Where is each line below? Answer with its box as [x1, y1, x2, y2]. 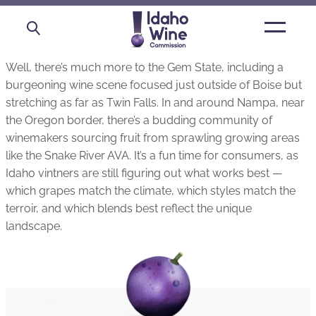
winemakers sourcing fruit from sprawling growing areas [6, 131, 300, 145]
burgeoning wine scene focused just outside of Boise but [6, 78, 302, 92]
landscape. [6, 219, 62, 233]
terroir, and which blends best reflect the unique [6, 202, 252, 215]
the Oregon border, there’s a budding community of [6, 114, 272, 127]
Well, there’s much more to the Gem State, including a [6, 61, 284, 74]
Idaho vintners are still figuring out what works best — [6, 166, 282, 180]
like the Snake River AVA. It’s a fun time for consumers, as [6, 149, 298, 162]
